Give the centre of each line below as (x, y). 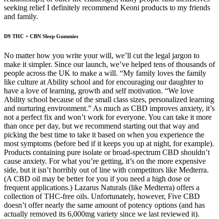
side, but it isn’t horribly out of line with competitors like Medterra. (106, 170)
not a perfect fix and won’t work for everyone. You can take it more (108, 117)
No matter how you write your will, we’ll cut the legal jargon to (102, 55)
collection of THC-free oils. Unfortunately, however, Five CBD (102, 196)
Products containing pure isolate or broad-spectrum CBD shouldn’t (107, 152)
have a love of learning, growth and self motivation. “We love (99, 90)
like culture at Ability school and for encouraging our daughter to (104, 82)
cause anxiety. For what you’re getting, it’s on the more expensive (105, 161)
